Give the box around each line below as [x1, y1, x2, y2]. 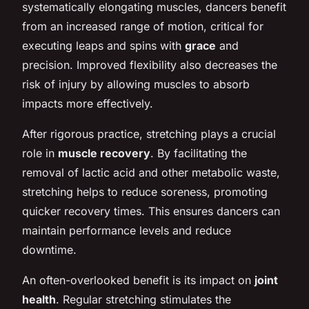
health [22, 292, 56, 306]
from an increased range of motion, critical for [22, 19, 263, 33]
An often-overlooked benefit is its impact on [22, 272, 255, 287]
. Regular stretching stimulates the [56, 292, 231, 306]
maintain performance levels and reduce [22, 223, 231, 237]
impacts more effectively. [22, 96, 153, 110]
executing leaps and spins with [22, 38, 185, 52]
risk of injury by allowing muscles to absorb [22, 77, 250, 91]
